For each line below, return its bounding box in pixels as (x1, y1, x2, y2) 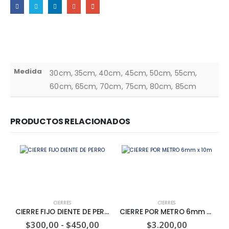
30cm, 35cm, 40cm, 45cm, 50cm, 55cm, (50, 67, 197, 78)
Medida (14, 66, 42, 76)
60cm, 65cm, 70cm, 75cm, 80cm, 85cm (50, 81, 196, 91)
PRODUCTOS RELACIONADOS (10, 115, 130, 127)
